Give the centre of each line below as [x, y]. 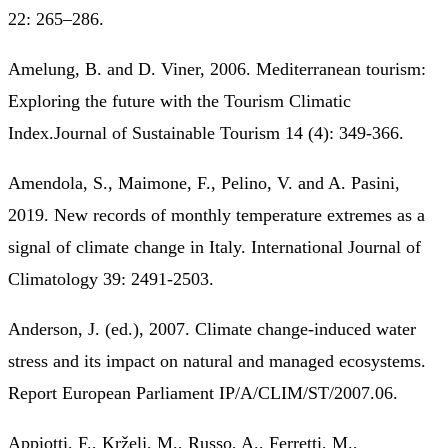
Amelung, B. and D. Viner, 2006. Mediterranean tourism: [217, 68]
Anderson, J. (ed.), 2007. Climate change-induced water [212, 328]
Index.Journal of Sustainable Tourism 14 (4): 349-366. [206, 132]
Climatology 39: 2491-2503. [113, 278]
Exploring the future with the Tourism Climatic [179, 100]
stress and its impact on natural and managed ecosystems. [217, 360]
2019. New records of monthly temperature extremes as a [216, 214]
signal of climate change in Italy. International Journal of [214, 246]
